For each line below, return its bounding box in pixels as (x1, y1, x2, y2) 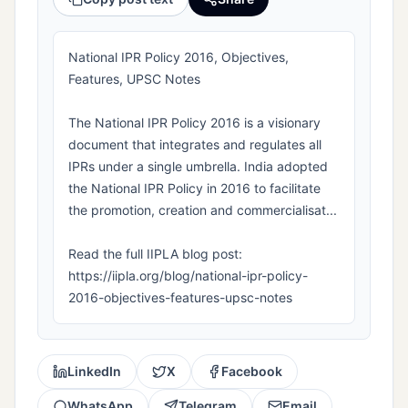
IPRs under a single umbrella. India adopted (68, 158, 328, 175)
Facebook (221, 363, 282, 380)
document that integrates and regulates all (68, 137, 321, 153)
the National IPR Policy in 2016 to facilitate (68, 180, 321, 197)
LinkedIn (67, 363, 121, 380)
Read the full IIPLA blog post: (68, 246, 242, 262)
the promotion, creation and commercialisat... (68, 202, 337, 219)
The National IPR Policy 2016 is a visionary (68, 115, 321, 131)
